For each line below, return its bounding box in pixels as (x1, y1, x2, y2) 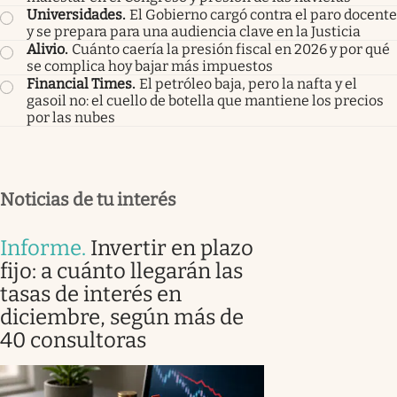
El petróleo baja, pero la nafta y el (139, 74, 357, 92)
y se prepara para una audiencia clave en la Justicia (27, 22, 361, 40)
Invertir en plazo (90, 235, 253, 261)
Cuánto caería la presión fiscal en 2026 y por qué (72, 40, 390, 58)
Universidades (27, 5, 122, 23)
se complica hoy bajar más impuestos (27, 57, 273, 74)
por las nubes (27, 108, 115, 126)
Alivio (27, 40, 65, 58)
